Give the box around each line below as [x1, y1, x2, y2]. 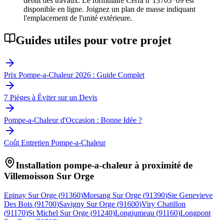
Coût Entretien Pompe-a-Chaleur [4, 138, 106, 147]
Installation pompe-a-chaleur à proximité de [16, 160, 192, 170]
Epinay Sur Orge [4, 191, 56, 199]
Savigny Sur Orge [59, 199, 115, 208]
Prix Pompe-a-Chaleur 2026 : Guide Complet [4, 71, 144, 80]
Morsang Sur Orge [83, 191, 141, 199]
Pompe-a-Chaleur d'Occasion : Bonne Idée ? [4, 116, 142, 125]
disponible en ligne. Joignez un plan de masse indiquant [24, 5, 195, 14]
